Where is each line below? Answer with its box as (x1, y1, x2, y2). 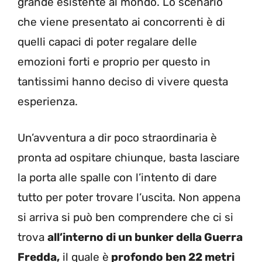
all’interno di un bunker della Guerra (47, 230, 243, 244)
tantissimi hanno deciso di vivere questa (18, 74, 228, 88)
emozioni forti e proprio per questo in (18, 54, 211, 68)
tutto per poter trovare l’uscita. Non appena (18, 191, 240, 205)
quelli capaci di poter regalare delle (18, 35, 197, 49)
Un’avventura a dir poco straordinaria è (18, 131, 217, 145)
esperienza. (18, 94, 78, 108)
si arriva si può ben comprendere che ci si (18, 211, 233, 225)
